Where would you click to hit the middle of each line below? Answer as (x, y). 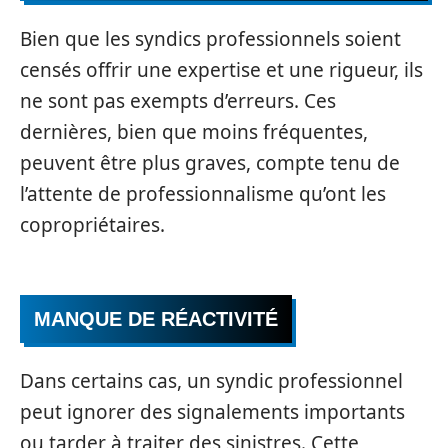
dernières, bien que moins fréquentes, (194, 131)
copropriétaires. (92, 224)
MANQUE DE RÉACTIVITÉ (156, 319)
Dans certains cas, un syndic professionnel (211, 380)
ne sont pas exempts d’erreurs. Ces (178, 100)
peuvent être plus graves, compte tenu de (210, 162)
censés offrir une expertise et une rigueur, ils (221, 69)
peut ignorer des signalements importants (212, 411)
